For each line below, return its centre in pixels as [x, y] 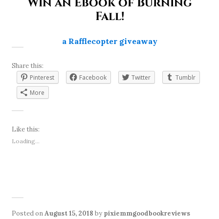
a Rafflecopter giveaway [109, 41]
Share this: [28, 66]
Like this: [26, 129]
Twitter [141, 77]
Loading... [26, 141]
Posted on [28, 213]
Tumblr [186, 77]
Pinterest [42, 77]
